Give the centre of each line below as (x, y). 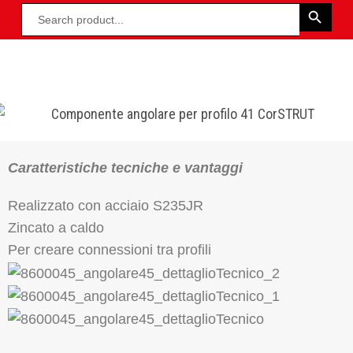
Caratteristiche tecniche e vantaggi (125, 168)
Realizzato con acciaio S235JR (106, 206)
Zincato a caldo (56, 228)
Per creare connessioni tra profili (110, 250)
